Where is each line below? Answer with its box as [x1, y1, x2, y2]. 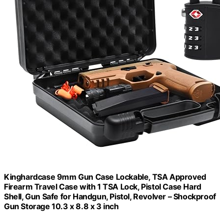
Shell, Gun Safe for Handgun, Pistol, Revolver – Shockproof [4, 191, 216, 201]
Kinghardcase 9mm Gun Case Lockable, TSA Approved [4, 171, 206, 182]
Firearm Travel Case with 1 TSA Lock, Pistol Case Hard [4, 181, 201, 192]
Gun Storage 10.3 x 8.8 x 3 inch [4, 201, 119, 211]
